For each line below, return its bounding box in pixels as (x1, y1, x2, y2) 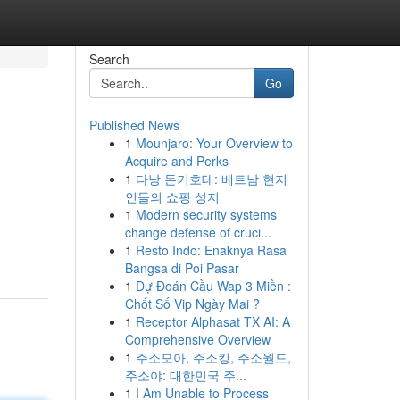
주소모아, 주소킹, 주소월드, (135, 348, 291, 366)
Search (88, 50, 129, 68)
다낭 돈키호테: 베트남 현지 (135, 170, 287, 187)
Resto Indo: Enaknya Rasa (135, 241, 287, 259)
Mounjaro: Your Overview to (135, 134, 293, 152)
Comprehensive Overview (124, 330, 271, 348)
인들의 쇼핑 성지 (124, 187, 220, 205)
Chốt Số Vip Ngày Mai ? (124, 295, 260, 312)
